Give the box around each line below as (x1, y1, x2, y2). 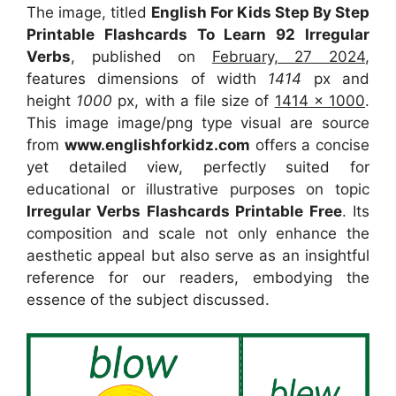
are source (290, 113, 370, 132)
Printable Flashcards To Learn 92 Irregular (27, 25, 369, 43)
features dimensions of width (27, 69, 256, 88)
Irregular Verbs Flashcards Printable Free (27, 202, 342, 220)
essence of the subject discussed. (27, 290, 270, 308)
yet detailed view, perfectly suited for (27, 157, 369, 176)
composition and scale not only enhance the (27, 224, 369, 242)
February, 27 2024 (211, 47, 366, 65)
